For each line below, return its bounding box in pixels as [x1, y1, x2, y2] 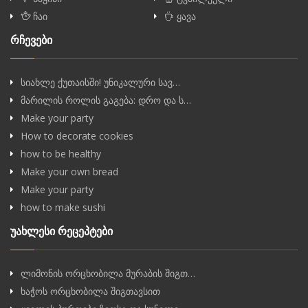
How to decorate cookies [21, 129, 133, 143]
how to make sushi [21, 201, 105, 214]
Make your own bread [21, 165, 118, 179]
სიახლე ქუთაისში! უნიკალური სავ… [21, 76, 180, 89]
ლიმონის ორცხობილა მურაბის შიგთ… [21, 267, 195, 280]
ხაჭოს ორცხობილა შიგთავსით [21, 285, 160, 298]
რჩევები [10, 32, 52, 48]
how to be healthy [21, 147, 101, 161]
